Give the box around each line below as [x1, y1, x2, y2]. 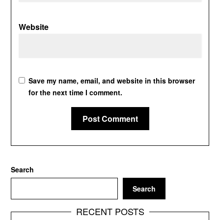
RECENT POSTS [76, 205, 144, 218]
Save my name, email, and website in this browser [28, 76, 195, 86]
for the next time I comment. [28, 87, 123, 98]
